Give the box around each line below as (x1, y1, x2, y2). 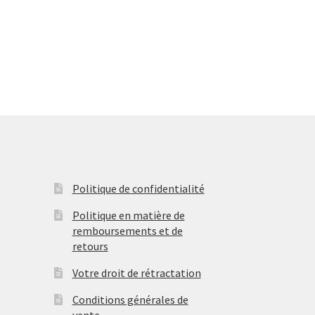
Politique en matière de (72, 208, 185, 223)
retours (72, 239, 108, 254)
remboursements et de (72, 224, 183, 238)
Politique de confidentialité (72, 181, 205, 196)
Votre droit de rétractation (72, 266, 201, 281)
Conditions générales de (72, 292, 188, 307)
